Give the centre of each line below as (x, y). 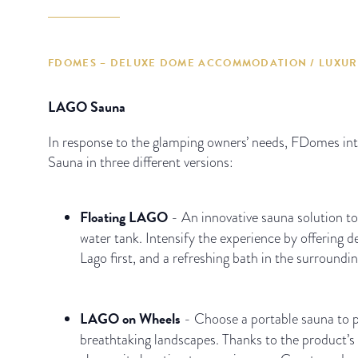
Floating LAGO (125, 217)
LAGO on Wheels (132, 318)
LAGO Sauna (87, 106)
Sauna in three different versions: (141, 161)
